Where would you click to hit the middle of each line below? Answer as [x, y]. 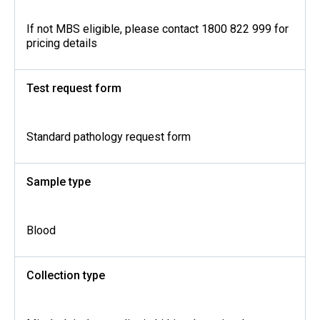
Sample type [59, 182]
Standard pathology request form [109, 137]
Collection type [66, 275]
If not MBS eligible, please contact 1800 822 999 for [157, 29]
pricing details [62, 43]
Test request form [74, 88]
